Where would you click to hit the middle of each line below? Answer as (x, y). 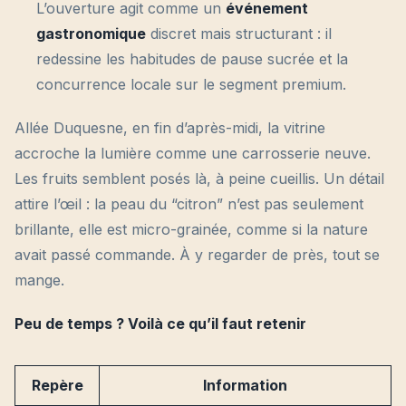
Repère (57, 385)
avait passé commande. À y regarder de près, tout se (197, 255)
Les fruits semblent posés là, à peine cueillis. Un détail (199, 179)
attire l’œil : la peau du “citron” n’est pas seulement (189, 204)
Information (245, 385)
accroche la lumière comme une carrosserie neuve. (193, 153)
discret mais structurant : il (239, 34)
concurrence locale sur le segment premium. (191, 84)
